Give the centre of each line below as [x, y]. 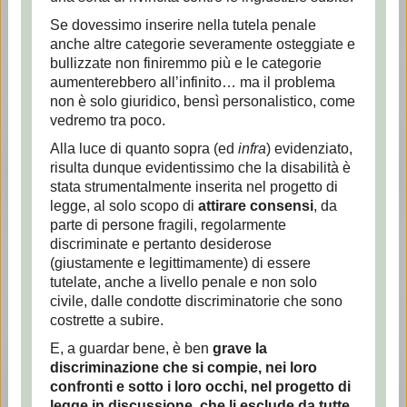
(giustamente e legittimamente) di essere [180, 263]
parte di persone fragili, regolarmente [168, 225]
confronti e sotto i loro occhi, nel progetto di [200, 387]
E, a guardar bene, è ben [131, 348]
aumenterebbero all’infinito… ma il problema [192, 82]
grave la [239, 348]
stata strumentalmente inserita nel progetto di [194, 187]
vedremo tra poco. [107, 120]
